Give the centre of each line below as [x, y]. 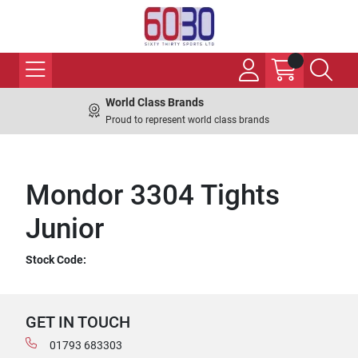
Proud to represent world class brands [187, 120]
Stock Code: [56, 260]
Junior [65, 229]
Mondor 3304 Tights [153, 195]
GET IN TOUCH [78, 322]
